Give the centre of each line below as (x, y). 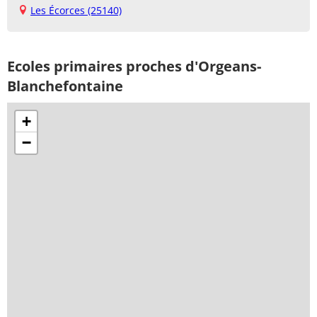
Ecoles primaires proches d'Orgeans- (134, 66)
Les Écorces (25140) (76, 10)
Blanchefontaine (65, 86)
